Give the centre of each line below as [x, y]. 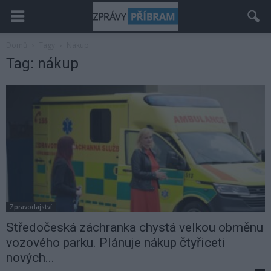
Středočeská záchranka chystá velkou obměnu [135, 228]
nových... [30, 258]
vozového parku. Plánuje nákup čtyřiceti [116, 243]
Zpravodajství [31, 207]
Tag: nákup [42, 64]
